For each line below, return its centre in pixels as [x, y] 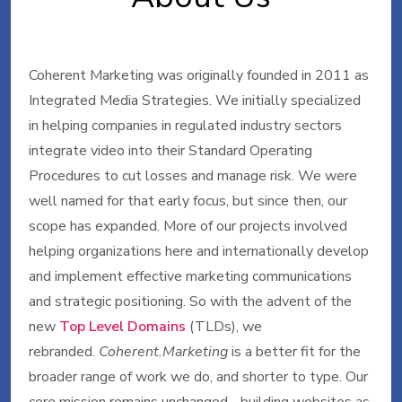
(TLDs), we [226, 327]
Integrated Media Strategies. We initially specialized [195, 100]
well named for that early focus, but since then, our [188, 201]
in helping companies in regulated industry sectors [185, 126]
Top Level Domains [124, 327]
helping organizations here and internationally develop [199, 251]
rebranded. [64, 352]
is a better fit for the [294, 352]
